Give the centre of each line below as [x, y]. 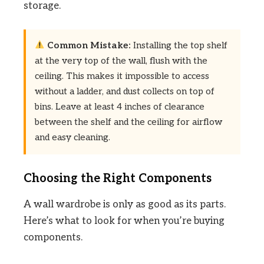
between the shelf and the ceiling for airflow [128, 122]
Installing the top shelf [179, 45]
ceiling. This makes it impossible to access [122, 76]
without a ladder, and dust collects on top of [125, 91]
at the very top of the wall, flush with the [121, 61]
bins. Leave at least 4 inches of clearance [120, 107]
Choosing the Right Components [118, 178]
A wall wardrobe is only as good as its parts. [125, 204]
